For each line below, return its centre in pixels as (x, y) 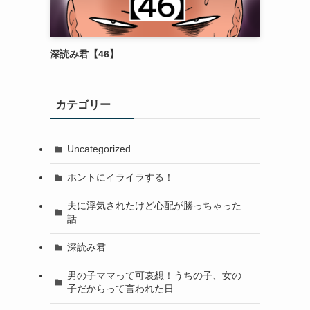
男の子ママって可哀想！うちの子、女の (154, 276)
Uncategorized (99, 149)
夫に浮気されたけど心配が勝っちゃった (154, 206)
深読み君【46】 (84, 54)
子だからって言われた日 (120, 289)
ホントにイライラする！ (120, 177)
